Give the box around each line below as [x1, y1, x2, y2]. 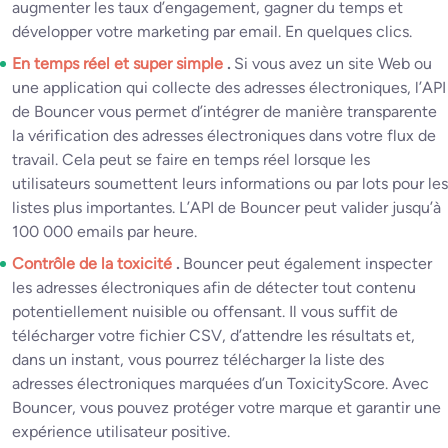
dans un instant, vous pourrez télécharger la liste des [12, 350, 384, 370]
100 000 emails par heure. [12, 222, 197, 242]
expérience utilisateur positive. [12, 422, 230, 442]
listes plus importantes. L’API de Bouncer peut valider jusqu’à [12, 198, 441, 218]
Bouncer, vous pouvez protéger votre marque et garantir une [12, 398, 441, 418]
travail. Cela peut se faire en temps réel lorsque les [12, 150, 370, 170]
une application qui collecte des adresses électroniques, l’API [12, 78, 446, 98]
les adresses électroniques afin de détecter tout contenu [12, 278, 416, 298]
